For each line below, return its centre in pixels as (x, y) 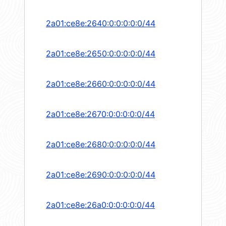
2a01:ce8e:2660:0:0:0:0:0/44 (101, 84)
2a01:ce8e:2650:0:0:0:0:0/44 (101, 54)
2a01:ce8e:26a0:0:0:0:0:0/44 (100, 205)
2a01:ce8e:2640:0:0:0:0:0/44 (101, 23)
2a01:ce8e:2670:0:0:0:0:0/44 (100, 114)
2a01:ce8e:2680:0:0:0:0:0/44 (101, 145)
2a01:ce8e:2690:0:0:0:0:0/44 (101, 175)
